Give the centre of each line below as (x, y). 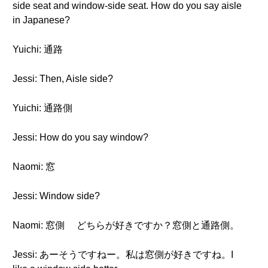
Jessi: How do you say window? (80, 137)
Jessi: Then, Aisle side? (63, 79)
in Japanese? (41, 20)
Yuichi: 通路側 (42, 108)
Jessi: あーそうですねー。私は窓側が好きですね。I (123, 255)
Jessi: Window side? (56, 196)
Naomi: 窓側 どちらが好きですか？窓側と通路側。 (126, 225)
